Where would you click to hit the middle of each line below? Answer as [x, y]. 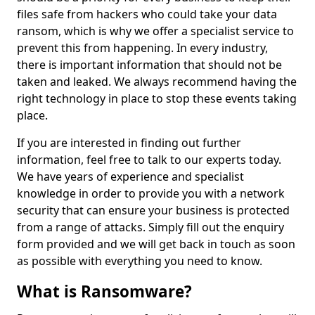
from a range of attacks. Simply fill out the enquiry [150, 227]
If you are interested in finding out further [129, 143]
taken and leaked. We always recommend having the [157, 82]
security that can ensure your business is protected [153, 210]
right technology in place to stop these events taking [157, 98]
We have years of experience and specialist [130, 176]
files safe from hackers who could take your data [147, 14]
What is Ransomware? [104, 291]
